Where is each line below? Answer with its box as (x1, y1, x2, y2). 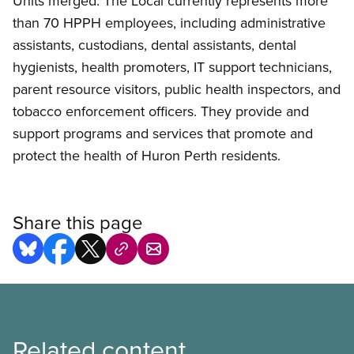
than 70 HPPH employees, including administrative (13, 13, 326, 33)
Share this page (13, 209, 143, 236)
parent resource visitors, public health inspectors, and (13, 79, 341, 100)
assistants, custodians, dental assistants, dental (13, 35, 296, 55)
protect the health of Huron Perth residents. (13, 145, 281, 166)
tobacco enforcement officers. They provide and (13, 101, 309, 122)
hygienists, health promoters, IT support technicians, (13, 57, 332, 77)
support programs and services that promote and (13, 123, 313, 144)
